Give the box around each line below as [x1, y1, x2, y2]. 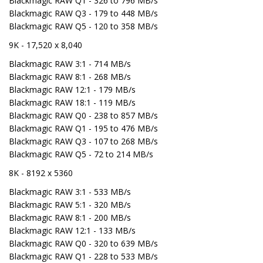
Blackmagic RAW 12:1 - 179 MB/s [9, 84, 136, 96]
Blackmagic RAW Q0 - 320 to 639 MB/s [9, 238, 158, 249]
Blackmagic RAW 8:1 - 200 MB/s [9, 212, 131, 224]
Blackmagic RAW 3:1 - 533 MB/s [9, 186, 131, 198]
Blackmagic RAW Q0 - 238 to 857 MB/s [9, 110, 158, 122]
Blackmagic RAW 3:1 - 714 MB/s [9, 58, 131, 70]
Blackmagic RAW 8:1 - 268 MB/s [9, 71, 131, 83]
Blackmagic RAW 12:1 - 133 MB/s [9, 225, 136, 237]
